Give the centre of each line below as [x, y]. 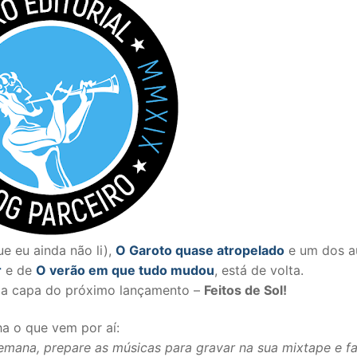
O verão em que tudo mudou [125, 270]
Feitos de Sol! [245, 290]
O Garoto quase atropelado [200, 250]
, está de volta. [259, 270]
